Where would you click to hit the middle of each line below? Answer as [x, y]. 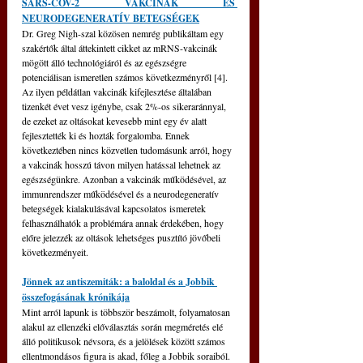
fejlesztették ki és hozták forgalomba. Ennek [107, 135]
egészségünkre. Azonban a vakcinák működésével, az [125, 179]
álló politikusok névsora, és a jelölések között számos [125, 341]
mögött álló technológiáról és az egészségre [105, 62]
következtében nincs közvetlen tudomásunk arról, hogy [128, 150]
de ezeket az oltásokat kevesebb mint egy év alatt [115, 121]
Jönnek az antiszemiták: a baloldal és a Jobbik [120, 282]
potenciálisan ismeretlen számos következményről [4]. [126, 77]
